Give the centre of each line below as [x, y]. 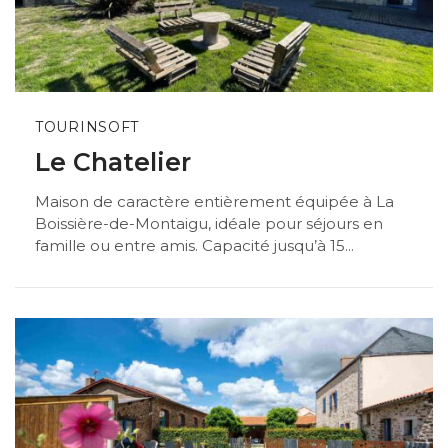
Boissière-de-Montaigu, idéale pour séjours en [209, 223]
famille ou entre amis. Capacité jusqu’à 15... [194, 245]
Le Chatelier [113, 162]
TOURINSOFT [87, 126]
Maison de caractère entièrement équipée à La [214, 201]
